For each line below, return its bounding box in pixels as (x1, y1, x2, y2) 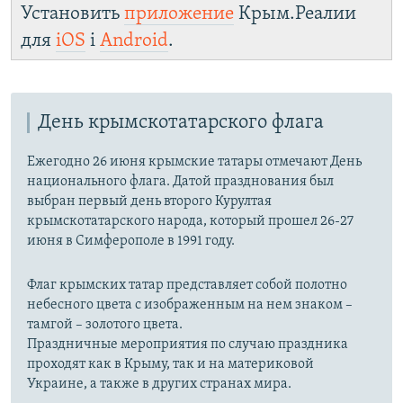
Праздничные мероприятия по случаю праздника (27, 337, 348, 353)
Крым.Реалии (234, 4, 356, 24)
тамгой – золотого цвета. (27, 318, 183, 333)
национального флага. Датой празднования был (27, 175, 334, 190)
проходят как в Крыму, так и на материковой (27, 357, 314, 372)
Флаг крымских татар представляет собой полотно (27, 278, 347, 293)
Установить (21, 4, 124, 24)
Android (100, 31, 168, 51)
